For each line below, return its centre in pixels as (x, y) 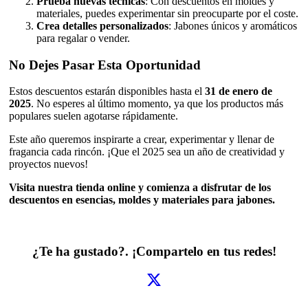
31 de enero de (239, 91)
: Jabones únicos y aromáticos (233, 25)
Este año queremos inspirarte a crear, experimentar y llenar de (142, 140)
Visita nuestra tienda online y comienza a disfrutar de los (140, 188)
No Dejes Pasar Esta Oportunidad (105, 65)
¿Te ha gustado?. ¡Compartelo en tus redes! (154, 251)
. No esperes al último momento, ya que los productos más (157, 104)
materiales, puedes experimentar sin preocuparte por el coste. (167, 13)
